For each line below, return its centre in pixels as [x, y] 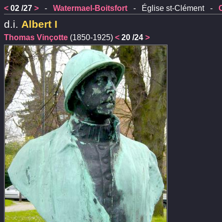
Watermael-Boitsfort [90, 8]
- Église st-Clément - [173, 8]
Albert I [39, 24]
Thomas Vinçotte [36, 38]
